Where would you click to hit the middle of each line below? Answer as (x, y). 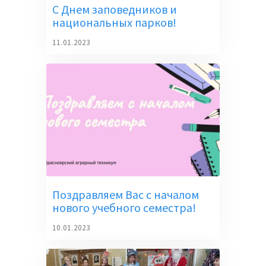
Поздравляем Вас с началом (126, 194)
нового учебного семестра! (124, 207)
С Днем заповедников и (115, 9)
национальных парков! (115, 23)
